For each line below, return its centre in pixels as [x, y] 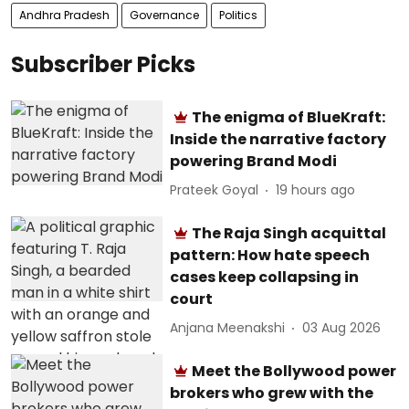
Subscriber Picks [103, 64]
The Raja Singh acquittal [289, 233]
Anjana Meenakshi [228, 328]
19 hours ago [316, 190]
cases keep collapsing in [265, 277]
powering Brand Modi [254, 161]
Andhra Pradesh [64, 15]
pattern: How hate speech [270, 255]
